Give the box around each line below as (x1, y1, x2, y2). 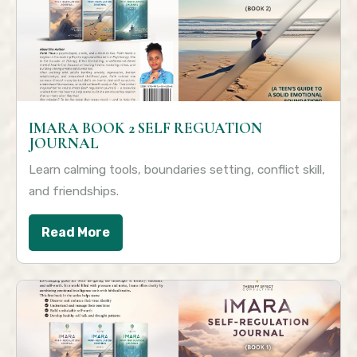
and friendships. (29, 184, 119, 199)
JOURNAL (29, 134, 99, 154)
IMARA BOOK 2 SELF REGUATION (29, 119, 262, 139)
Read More (41, 225, 110, 241)
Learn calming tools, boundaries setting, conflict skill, (29, 163, 325, 178)
